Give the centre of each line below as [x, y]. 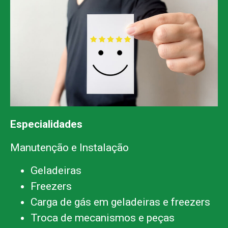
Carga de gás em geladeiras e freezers [120, 202]
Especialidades [46, 124]
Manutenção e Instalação [71, 147]
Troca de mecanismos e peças [103, 218]
